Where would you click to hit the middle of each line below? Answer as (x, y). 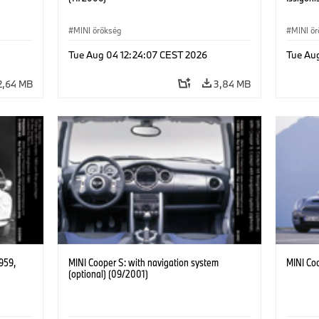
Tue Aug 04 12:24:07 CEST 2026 (137, 54)
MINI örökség (97, 30)
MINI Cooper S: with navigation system (143, 262)
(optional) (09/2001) (108, 273)
